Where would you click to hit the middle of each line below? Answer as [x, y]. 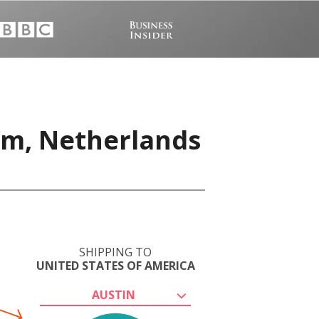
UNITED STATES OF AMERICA [115, 266]
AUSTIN [113, 295]
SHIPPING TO [115, 252]
